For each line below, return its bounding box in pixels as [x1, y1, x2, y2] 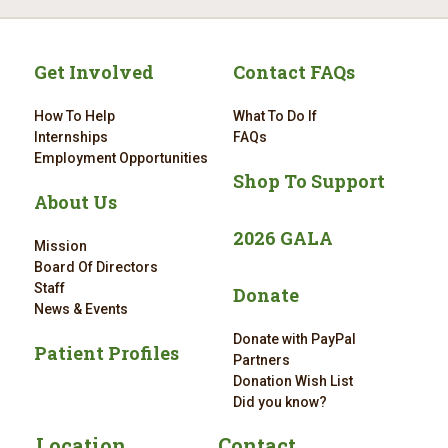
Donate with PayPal [232, 331, 356, 347]
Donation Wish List [232, 373, 353, 389]
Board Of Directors [33, 259, 158, 275]
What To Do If [232, 108, 317, 124]
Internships [33, 129, 108, 145]
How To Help [33, 108, 115, 124]
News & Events [33, 301, 128, 317]
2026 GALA [232, 226, 333, 250]
